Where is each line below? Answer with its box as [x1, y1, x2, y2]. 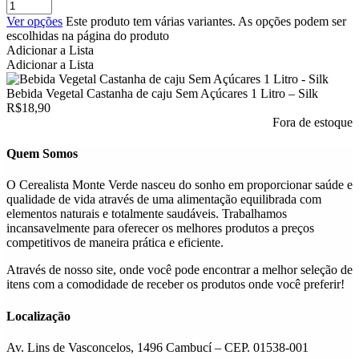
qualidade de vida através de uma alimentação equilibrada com [6, 192, 321, 207]
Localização [6, 309, 71, 323]
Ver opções [6, 14, 63, 28]
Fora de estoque [272, 115, 353, 129]
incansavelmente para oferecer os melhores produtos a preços [6, 221, 314, 236]
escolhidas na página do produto [6, 28, 169, 42]
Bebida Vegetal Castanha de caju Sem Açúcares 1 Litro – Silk [6, 86, 318, 100]
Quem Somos [6, 147, 78, 160]
